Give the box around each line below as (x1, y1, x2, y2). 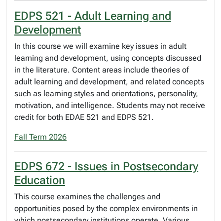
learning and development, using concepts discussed (14, 53, 201, 63)
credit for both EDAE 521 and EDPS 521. (14, 112, 154, 122)
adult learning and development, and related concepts (14, 77, 204, 86)
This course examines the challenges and (14, 192, 160, 201)
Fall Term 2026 (14, 132, 67, 142)
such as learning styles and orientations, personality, (14, 89, 198, 98)
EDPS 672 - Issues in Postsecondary (14, 159, 198, 173)
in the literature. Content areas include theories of (14, 65, 189, 74)
